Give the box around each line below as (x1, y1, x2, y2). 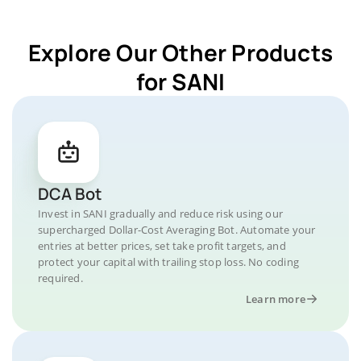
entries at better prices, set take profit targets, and (38, 239, 286, 253)
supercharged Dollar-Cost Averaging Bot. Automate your (38, 222, 316, 237)
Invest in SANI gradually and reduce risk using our (38, 206, 283, 221)
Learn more (246, 292, 305, 306)
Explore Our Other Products (27, 37, 334, 68)
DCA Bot (38, 183, 102, 205)
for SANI (135, 66, 226, 97)
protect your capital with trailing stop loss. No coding (38, 255, 300, 269)
